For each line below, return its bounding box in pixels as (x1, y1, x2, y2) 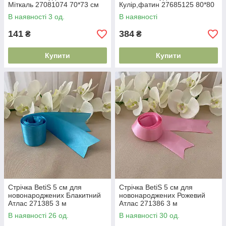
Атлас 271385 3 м (8, 199, 67, 207)
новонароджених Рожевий (119, 191, 205, 199)
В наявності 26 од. (8, 211, 69, 219)
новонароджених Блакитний (8, 191, 101, 199)
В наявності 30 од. (119, 211, 180, 219)
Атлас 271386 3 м (119, 199, 178, 207)
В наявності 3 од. (8, 13, 65, 21)
